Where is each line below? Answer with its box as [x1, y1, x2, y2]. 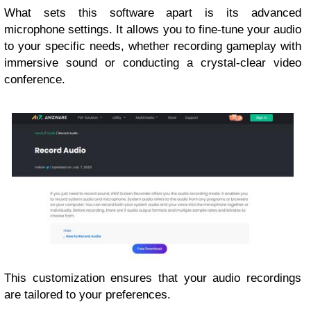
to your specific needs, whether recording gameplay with [4, 39, 301, 53]
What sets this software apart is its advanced [4, 6, 301, 19]
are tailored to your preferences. [4, 288, 171, 302]
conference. [4, 72, 65, 86]
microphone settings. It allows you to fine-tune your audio [4, 22, 301, 36]
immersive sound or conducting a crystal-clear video [4, 56, 301, 69]
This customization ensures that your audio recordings [4, 271, 301, 285]
